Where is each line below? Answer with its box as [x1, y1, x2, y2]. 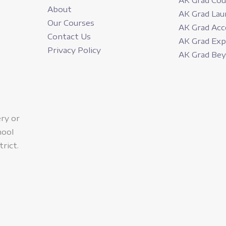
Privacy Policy [47, 45, 101, 54]
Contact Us [47, 31, 91, 41]
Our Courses [47, 18, 94, 27]
